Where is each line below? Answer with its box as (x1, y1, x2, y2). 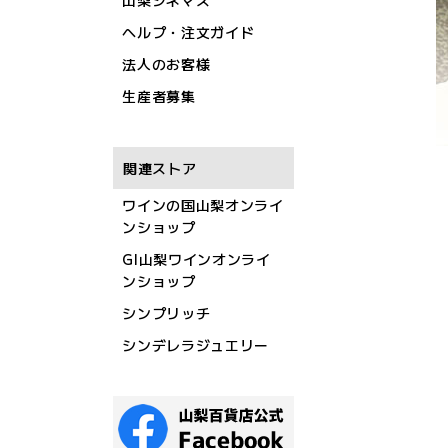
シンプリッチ (122, 303, 211, 323)
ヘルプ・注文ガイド (122, 22, 255, 42)
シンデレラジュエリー (122, 335, 270, 355)
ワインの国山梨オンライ (122, 195, 284, 215)
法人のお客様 (122, 54, 211, 74)
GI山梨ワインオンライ (122, 249, 271, 269)
